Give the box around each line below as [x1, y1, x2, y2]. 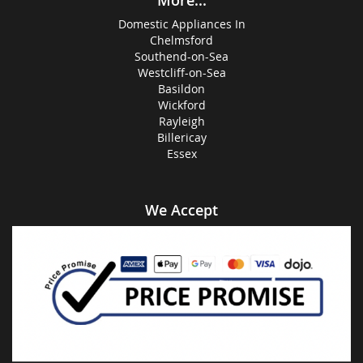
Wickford [157, 97, 206, 113]
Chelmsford [150, 32, 213, 49]
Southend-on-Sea [135, 49, 228, 65]
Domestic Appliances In [117, 16, 246, 32]
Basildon [158, 81, 205, 97]
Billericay [156, 130, 207, 146]
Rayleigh [158, 113, 205, 130]
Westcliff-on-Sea [137, 65, 226, 81]
